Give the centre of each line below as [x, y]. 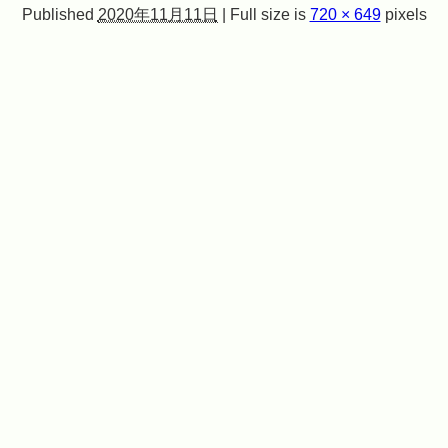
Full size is [267, 13]
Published [57, 13]
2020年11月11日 [157, 13]
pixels [403, 13]
